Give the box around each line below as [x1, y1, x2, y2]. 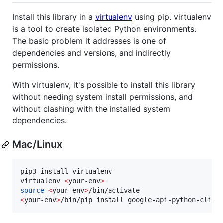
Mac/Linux [12, 138, 62, 151]
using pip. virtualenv [132, 12, 211, 22]
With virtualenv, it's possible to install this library [12, 80, 195, 90]
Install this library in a [12, 12, 95, 22]
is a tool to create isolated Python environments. [12, 24, 196, 34]
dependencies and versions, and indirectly [12, 48, 171, 58]
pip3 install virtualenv [20, 167, 112, 176]
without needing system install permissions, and [12, 92, 193, 102]
